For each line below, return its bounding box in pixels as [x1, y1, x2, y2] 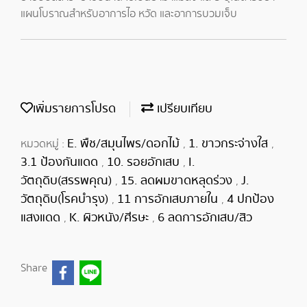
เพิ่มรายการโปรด [33, 100, 116, 118]
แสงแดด [21, 209, 64, 227]
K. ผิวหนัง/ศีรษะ [69, 209, 152, 227]
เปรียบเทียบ [153, 100, 212, 118]
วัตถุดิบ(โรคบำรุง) [21, 191, 112, 208]
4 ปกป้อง [227, 191, 274, 208]
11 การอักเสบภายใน [117, 191, 221, 208]
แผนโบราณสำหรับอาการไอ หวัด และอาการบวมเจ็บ [21, 6, 237, 22]
